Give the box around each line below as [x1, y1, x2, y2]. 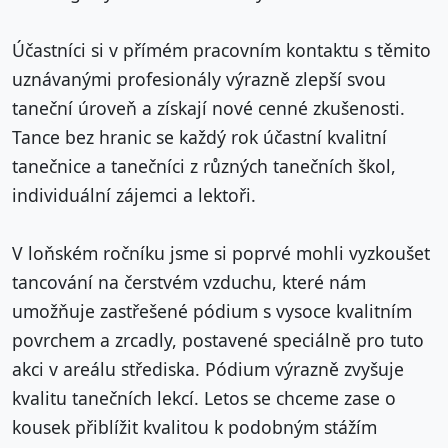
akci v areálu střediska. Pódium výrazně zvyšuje [12, 357, 404, 382]
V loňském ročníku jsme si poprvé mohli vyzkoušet [12, 241, 430, 266]
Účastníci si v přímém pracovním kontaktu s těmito [12, 38, 431, 63]
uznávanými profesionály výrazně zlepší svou [12, 67, 386, 92]
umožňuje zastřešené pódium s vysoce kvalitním [12, 299, 412, 324]
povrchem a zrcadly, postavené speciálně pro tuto [12, 328, 424, 353]
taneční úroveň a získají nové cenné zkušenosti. [12, 96, 405, 121]
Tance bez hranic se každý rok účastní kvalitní [12, 125, 387, 150]
